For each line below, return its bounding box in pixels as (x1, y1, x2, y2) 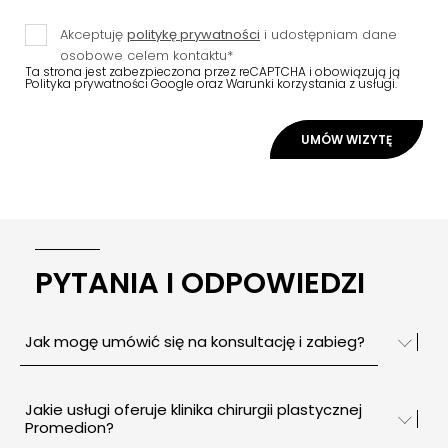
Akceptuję (60, 24, 127, 44)
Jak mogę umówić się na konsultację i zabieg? (25, 330, 365, 352)
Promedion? (25, 416, 114, 438)
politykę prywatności (127, 24, 260, 44)
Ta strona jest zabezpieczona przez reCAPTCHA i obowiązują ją (25, 62, 400, 80)
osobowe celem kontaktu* (60, 45, 233, 65)
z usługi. (346, 74, 397, 92)
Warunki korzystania (226, 74, 346, 92)
